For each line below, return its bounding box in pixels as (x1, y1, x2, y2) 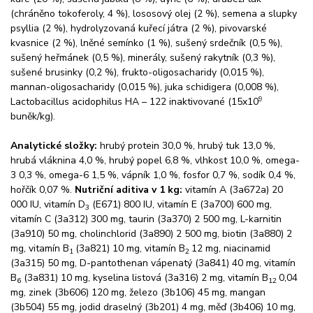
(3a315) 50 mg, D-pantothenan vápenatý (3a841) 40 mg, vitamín (10, 256, 296, 270)
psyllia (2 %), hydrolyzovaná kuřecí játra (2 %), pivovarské (10, 22, 267, 36)
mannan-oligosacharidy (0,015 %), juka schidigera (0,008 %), (10, 80, 279, 94)
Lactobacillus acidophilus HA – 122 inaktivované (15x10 (10, 95, 259, 109)
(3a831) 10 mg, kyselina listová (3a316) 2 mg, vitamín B (21, 271, 268, 285)
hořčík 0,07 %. (10, 183, 75, 197)
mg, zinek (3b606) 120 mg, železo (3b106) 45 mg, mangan (10, 286, 265, 300)
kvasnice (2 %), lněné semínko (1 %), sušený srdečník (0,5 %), (10, 36, 282, 50)
